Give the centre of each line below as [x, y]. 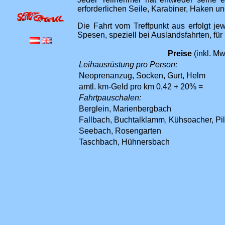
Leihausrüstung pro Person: [128, 65]
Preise [180, 54]
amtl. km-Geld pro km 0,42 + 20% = [141, 87]
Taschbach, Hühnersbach [124, 142]
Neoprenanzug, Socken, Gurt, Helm [142, 76]
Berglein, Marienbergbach [125, 109]
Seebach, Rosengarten [120, 131]
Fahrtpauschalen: [110, 98]
